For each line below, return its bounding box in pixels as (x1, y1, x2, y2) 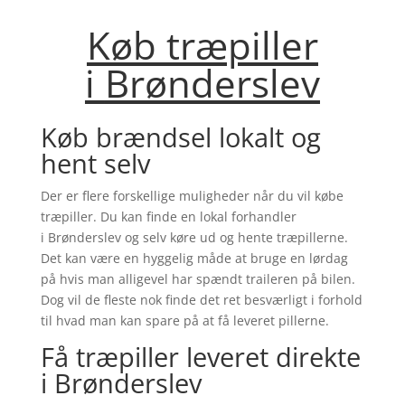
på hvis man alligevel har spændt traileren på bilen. (40, 270, 355, 288)
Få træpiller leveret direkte (40, 339, 361, 375)
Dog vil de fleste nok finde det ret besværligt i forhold (40, 291, 363, 309)
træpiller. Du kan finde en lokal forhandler (40, 208, 297, 226)
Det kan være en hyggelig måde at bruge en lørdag (40, 250, 348, 268)
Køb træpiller (86, 19, 318, 71)
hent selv (40, 146, 157, 182)
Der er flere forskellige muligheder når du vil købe (40, 187, 344, 205)
